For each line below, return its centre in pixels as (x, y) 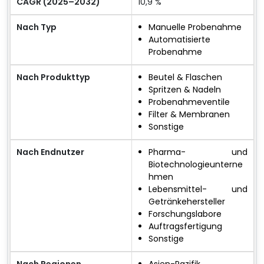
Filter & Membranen (189, 114)
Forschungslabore (185, 214)
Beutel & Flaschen (185, 77)
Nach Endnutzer (50, 152)
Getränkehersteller (187, 201)
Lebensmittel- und (198, 189)
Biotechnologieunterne (196, 164)
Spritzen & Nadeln (185, 89)
